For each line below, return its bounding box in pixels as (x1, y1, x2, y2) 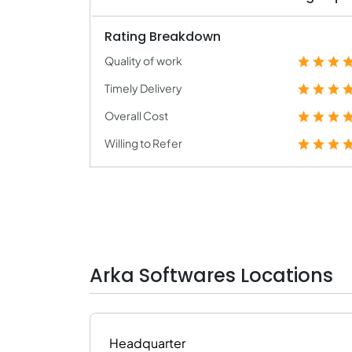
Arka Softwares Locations (90, 262, 333, 288)
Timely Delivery (104, 81, 182, 95)
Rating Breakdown (104, 27, 221, 46)
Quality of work (104, 53, 182, 68)
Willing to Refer (104, 136, 182, 150)
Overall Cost (104, 108, 168, 123)
